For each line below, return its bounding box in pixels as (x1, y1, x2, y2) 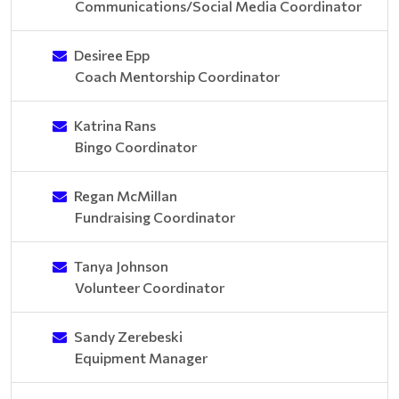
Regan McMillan (74, 187, 177, 204)
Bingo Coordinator (75, 138, 197, 155)
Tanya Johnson (74, 257, 168, 274)
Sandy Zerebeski (74, 328, 183, 345)
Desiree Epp (74, 46, 150, 63)
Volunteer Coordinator (75, 279, 224, 296)
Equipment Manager (75, 349, 208, 366)
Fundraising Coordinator (75, 208, 235, 225)
